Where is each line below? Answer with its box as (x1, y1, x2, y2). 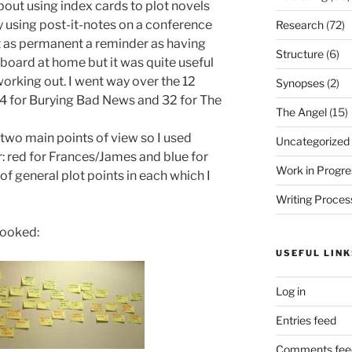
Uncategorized (275, 134, 350, 148)
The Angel (275, 104, 327, 119)
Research (275, 17, 324, 31)
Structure (275, 46, 324, 60)
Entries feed (275, 313, 336, 327)
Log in (275, 284, 306, 298)
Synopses (275, 75, 324, 90)
